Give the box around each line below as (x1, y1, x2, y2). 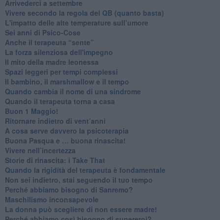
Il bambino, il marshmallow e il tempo (4, 76, 129, 86)
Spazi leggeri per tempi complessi (4, 66, 118, 77)
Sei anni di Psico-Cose (4, 27, 81, 37)
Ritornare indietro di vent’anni (4, 115, 106, 126)
